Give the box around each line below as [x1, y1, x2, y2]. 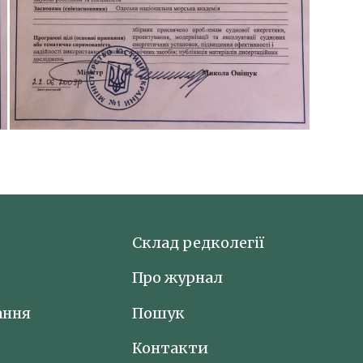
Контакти [132, 338, 209, 357]
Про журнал [132, 268, 224, 288]
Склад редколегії [132, 233, 265, 252]
